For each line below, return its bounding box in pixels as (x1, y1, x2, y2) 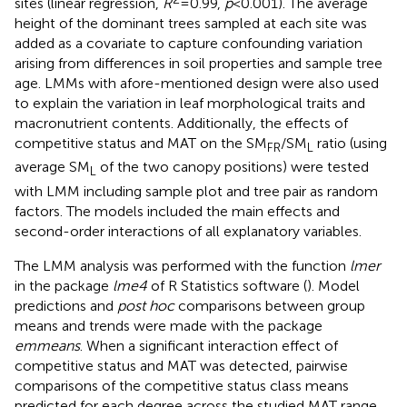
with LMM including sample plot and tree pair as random (15, 182, 378, 200)
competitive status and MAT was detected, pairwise (15, 356, 348, 374)
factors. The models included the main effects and (15, 202, 340, 220)
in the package (15, 276, 113, 294)
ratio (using (313, 134, 387, 153)
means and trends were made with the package (15, 316, 323, 334)
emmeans (15, 336, 80, 354)
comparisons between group (174, 296, 365, 314)
